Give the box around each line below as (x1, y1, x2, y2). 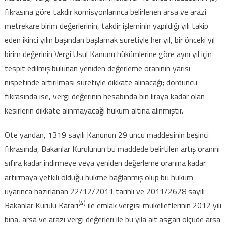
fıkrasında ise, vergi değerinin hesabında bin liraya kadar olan (4, 90, 205, 102)
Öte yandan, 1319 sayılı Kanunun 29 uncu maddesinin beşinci (4, 128, 209, 141)
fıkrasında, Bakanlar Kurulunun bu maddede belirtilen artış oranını (4, 142, 220, 155)
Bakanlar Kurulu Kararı (4, 199, 78, 211)
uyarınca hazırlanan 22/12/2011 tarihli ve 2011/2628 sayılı (4, 185, 205, 197)
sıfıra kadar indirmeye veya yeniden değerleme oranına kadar (4, 156, 206, 169)
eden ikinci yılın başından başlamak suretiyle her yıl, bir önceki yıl (4, 33, 215, 46)
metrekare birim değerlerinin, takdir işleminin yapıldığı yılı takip (4, 19, 208, 32)
